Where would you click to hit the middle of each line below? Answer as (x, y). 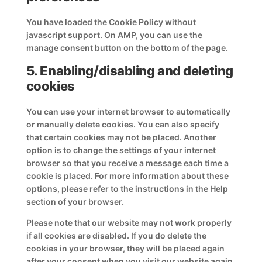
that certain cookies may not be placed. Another (121, 137)
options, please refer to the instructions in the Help (127, 189)
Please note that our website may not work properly (129, 223)
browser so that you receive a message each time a (127, 163)
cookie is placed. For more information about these (127, 176)
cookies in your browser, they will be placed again (125, 248)
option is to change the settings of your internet (121, 150)
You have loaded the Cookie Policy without (111, 22)
